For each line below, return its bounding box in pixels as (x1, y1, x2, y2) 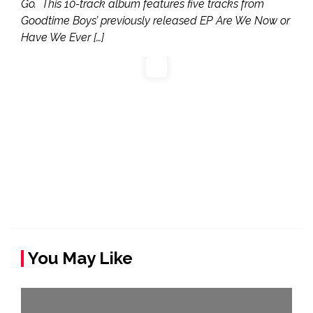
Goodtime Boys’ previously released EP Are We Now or (21, 13, 290, 27)
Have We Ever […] (21, 30, 104, 44)
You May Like (28, 247, 133, 268)
